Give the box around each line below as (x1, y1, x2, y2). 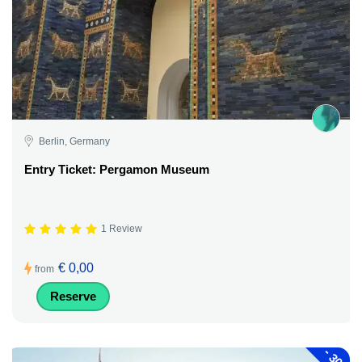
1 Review (101, 223, 142, 235)
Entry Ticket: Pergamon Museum (24, 162, 209, 176)
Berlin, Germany (39, 135, 110, 147)
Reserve (50, 288, 96, 303)
